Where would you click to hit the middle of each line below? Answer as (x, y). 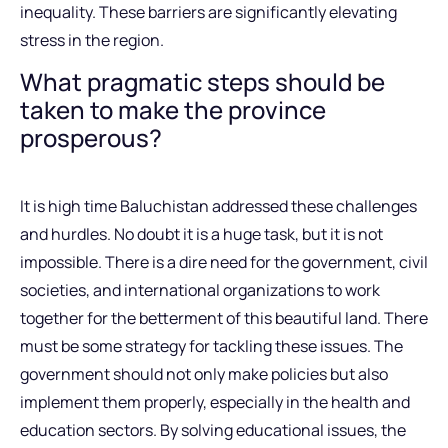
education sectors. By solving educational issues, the (213, 430)
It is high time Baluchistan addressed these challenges (218, 206)
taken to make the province (173, 110)
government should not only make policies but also (204, 374)
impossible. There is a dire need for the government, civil (224, 262)
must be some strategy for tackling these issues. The (211, 346)
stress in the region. (92, 39)
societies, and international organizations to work (200, 290)
